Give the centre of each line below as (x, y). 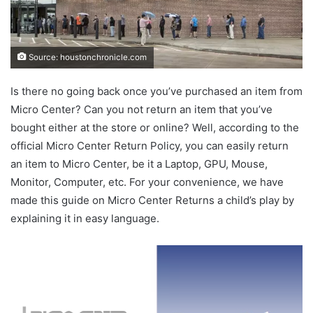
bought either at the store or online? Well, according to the (155, 128)
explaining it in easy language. (85, 219)
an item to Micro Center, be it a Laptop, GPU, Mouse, (139, 164)
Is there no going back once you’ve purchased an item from (156, 92)
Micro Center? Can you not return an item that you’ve (141, 110)
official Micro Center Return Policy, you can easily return (150, 146)
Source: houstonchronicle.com (87, 58)
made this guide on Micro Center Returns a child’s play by (152, 201)
